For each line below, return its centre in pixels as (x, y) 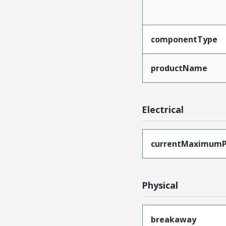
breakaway (173, 219)
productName (179, 68)
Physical (160, 185)
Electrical (163, 109)
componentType (184, 39)
